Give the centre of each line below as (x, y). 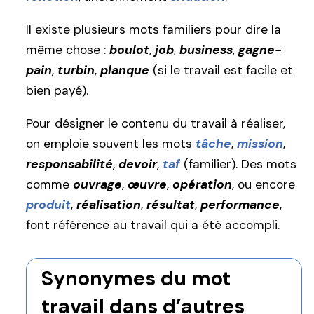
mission (260, 144)
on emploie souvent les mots (111, 144)
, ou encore (264, 185)
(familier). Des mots (238, 164)
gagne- (260, 49)
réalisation (109, 205)
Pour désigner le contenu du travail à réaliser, (156, 124)
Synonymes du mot (136, 279)
